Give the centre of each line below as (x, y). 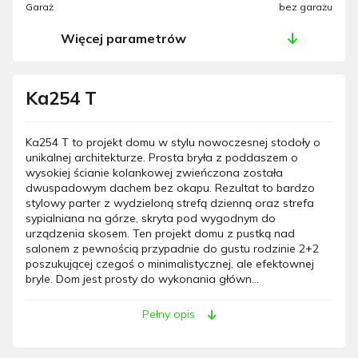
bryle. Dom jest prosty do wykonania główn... (142, 279)
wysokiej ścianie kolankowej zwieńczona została (154, 173)
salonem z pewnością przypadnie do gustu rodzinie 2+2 (172, 249)
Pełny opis (168, 314)
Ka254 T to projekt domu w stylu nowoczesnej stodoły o (173, 143)
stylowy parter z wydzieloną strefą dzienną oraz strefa (170, 203)
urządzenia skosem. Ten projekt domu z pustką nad (160, 234)
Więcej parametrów (123, 39)
